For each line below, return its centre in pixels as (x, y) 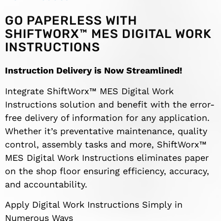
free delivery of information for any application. (107, 117)
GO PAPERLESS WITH (71, 21)
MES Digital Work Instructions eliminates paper (107, 157)
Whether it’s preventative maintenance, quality (106, 131)
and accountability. (46, 184)
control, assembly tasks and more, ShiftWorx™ (106, 144)
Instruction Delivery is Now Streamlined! (93, 71)
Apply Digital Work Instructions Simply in (94, 205)
